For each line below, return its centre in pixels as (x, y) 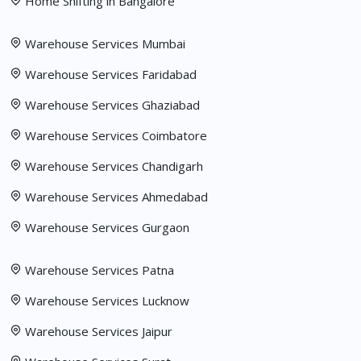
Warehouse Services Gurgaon (107, 228)
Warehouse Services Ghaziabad (112, 105)
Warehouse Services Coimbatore (116, 136)
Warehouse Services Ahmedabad (116, 197)
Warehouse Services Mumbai (105, 44)
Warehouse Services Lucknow (107, 301)
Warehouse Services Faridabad (111, 75)
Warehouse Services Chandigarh (114, 166)
